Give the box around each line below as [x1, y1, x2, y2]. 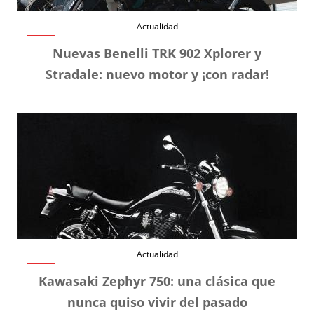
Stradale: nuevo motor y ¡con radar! [45, 65, 269, 83]
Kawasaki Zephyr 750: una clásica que [39, 272, 275, 289]
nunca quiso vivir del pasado [67, 293, 247, 310]
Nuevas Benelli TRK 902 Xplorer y [53, 44, 261, 62]
